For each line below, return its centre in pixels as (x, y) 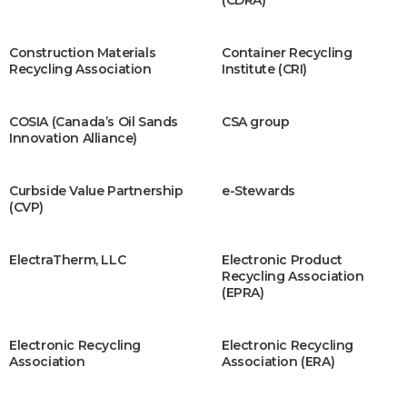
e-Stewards (258, 191)
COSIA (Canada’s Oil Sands (94, 122)
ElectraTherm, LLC (68, 260)
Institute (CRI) (264, 69)
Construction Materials (83, 53)
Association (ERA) (278, 362)
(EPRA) (243, 293)
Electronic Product (282, 260)
